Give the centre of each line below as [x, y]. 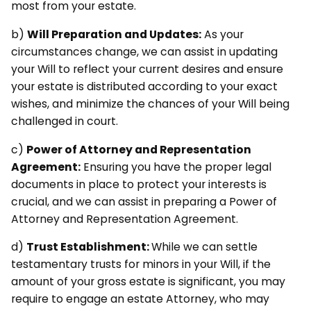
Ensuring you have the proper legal [176, 167]
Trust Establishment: [89, 247]
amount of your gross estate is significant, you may [148, 282]
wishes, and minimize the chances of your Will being [150, 103]
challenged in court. [64, 121]
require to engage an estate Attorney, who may [140, 299]
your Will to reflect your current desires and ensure [147, 69]
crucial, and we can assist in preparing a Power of [144, 201]
